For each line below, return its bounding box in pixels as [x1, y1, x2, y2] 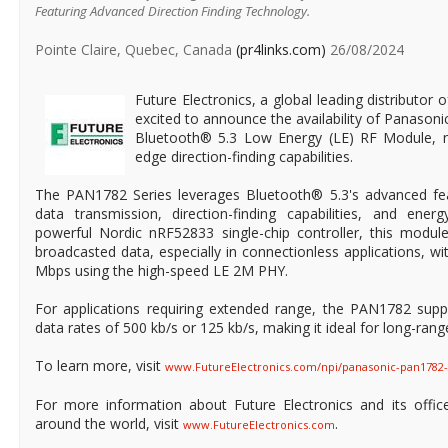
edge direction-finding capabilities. [135, 147, 353, 167]
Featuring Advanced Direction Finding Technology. [35, 2, 310, 21]
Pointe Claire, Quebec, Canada [35, 40, 236, 60]
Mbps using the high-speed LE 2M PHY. [35, 261, 288, 281]
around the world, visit [35, 414, 183, 434]
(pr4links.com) [236, 40, 326, 60]
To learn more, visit [35, 356, 165, 376]
